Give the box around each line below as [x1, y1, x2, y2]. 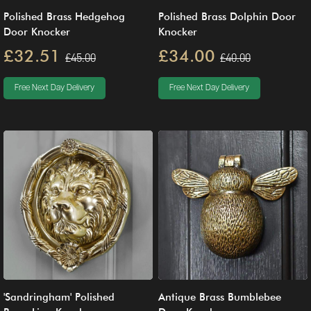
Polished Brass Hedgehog [3, 10, 125, 23]
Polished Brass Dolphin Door [158, 10, 296, 23]
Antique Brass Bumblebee [158, 291, 281, 303]
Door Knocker [3, 26, 70, 38]
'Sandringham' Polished [3, 291, 115, 303]
